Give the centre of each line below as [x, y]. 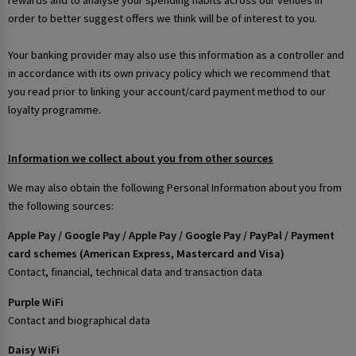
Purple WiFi [36, 302]
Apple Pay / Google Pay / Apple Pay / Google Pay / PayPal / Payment [171, 236]
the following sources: [61, 206]
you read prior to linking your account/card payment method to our [167, 92]
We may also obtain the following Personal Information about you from [175, 188]
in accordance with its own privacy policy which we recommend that [169, 74]
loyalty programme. [54, 110]
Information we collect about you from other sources [141, 158]
